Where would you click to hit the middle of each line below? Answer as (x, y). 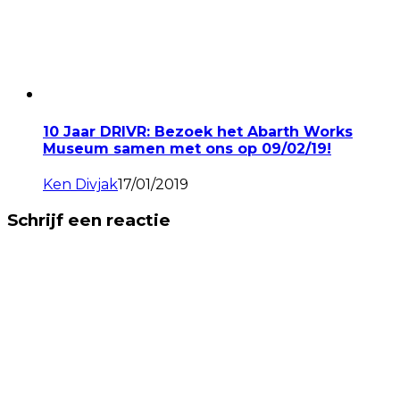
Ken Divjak (80, 184)
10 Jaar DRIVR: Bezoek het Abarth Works (198, 131)
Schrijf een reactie (89, 220)
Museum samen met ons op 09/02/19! (187, 148)
